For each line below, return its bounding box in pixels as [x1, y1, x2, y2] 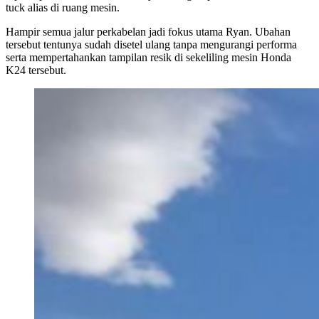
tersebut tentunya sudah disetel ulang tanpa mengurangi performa [6, 38, 297, 51]
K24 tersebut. [6, 63, 66, 76]
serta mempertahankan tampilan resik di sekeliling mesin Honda [6, 51, 291, 63]
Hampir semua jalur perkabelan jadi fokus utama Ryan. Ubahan [6, 25, 291, 38]
